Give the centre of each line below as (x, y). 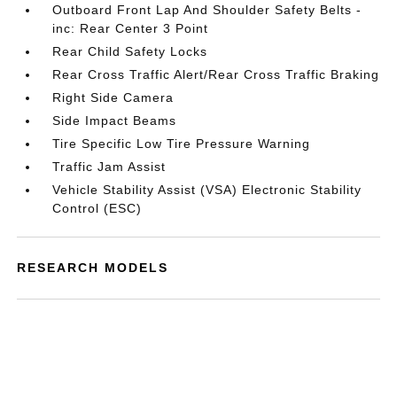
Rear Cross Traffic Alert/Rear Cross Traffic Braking (216, 74)
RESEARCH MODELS (93, 268)
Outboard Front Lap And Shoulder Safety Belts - (207, 10)
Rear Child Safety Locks (130, 51)
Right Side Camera (113, 97)
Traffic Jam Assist (109, 167)
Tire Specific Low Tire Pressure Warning (182, 144)
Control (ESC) (97, 208)
